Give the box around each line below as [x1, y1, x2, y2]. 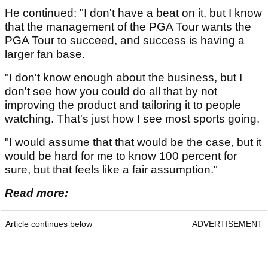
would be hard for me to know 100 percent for [5, 150, 237, 163]
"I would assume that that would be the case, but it [5, 136, 261, 149]
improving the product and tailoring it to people [5, 99, 241, 112]
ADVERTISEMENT [192, 219, 263, 229]
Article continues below [5, 219, 92, 229]
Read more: [5, 187, 68, 200]
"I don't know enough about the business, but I [5, 71, 242, 84]
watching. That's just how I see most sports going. [5, 112, 263, 126]
